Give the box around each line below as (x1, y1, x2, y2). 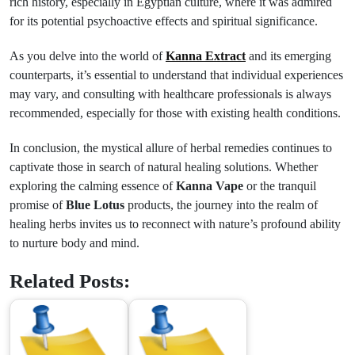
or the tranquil (243, 179, 316, 193)
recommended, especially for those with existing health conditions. (10, 106, 341, 120)
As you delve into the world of (10, 49, 166, 63)
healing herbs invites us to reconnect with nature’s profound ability (10, 217, 341, 231)
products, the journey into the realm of (124, 198, 318, 212)
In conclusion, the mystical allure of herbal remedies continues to (10, 141, 332, 155)
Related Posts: (10, 269, 130, 292)
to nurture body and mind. (10, 236, 139, 250)
